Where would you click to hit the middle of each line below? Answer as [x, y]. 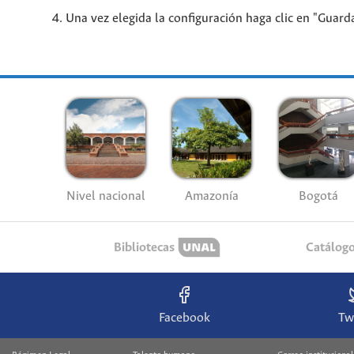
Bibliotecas [144, 247]
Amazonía [212, 196]
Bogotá [318, 196]
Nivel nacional [105, 196]
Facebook [184, 318]
